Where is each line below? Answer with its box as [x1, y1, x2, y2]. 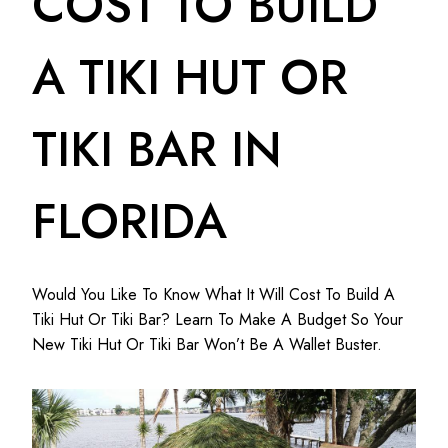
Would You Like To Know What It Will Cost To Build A [32, 283, 395, 307]
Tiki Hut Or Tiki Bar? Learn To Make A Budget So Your [32, 308, 403, 332]
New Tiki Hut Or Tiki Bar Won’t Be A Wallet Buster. [32, 333, 382, 357]
